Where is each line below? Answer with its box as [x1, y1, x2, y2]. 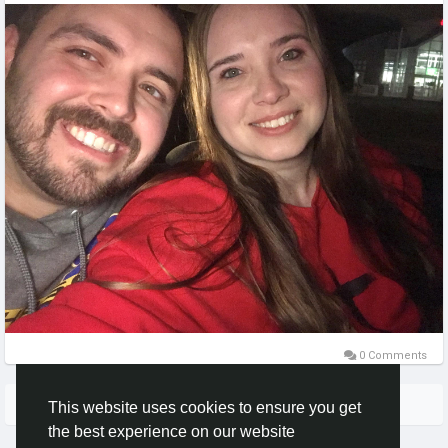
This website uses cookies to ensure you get [48, 399, 361, 417]
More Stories [183, 397, 265, 413]
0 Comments [356, 349, 427, 363]
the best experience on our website [48, 423, 295, 441]
